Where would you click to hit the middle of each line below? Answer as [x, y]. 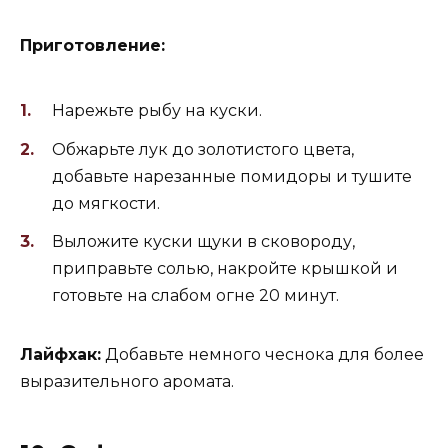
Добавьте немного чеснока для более [262, 354]
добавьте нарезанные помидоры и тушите [232, 176]
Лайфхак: [60, 354]
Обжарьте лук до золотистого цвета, [203, 149]
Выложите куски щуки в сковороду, [203, 241]
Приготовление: [92, 46]
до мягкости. [106, 203]
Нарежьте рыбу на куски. [157, 111]
